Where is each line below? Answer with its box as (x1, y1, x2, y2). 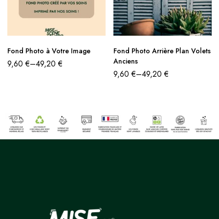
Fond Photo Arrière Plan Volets (113, 46, 211, 56)
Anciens (113, 56, 138, 66)
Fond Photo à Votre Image (7, 46, 90, 56)
